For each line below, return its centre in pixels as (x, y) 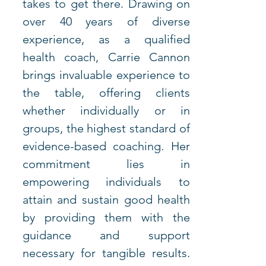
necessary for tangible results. (106, 253)
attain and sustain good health (106, 200)
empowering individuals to (106, 182)
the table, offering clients (106, 93)
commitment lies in (106, 164)
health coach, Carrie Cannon (106, 57)
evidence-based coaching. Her (106, 146)
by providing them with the (106, 218)
